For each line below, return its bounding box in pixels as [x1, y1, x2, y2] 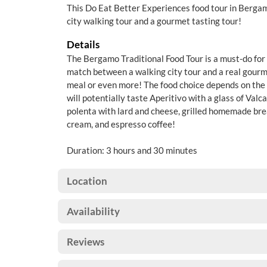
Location [67, 175, 107, 187]
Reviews [67, 235, 104, 248]
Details [67, 38, 100, 51]
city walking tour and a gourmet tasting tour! [67, 15, 241, 26]
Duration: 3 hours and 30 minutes [67, 145, 197, 156]
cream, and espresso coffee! [67, 119, 175, 129]
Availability [67, 205, 120, 218]
